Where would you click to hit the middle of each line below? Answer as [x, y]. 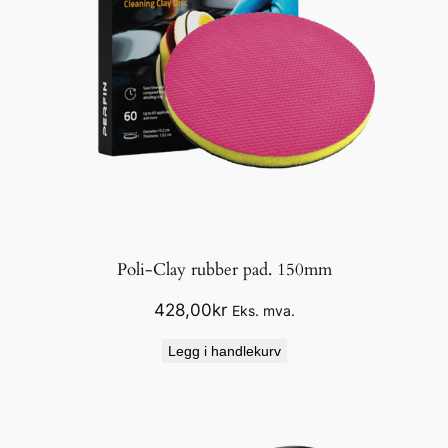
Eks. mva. [263, 310]
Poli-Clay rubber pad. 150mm [224, 270]
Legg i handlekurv [224, 350]
